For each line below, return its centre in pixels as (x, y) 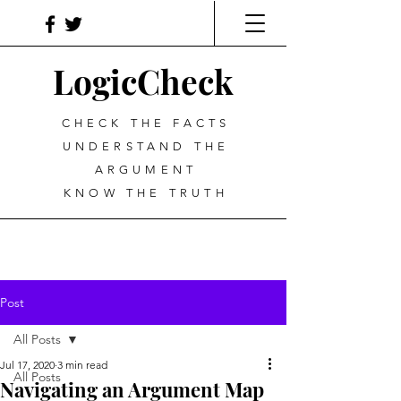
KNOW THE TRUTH (146, 193)
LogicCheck (143, 81)
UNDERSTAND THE (146, 146)
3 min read (82, 365)
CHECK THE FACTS (146, 123)
